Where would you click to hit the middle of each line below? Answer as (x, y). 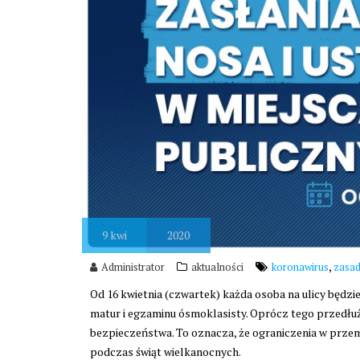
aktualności (217, 266)
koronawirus (300, 266)
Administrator (133, 266)
